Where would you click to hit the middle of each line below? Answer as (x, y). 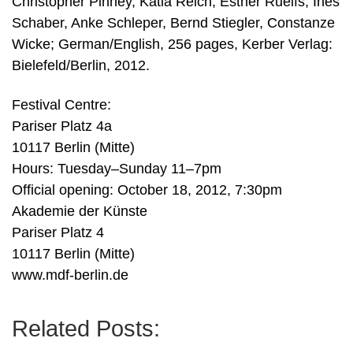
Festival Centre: (61, 104)
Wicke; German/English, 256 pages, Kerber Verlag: (172, 45)
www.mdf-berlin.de (70, 275)
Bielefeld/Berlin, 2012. (81, 66)
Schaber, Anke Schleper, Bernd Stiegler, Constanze (173, 23)
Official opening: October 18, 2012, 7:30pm (147, 190)
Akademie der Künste (80, 211)
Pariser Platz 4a (62, 126)
